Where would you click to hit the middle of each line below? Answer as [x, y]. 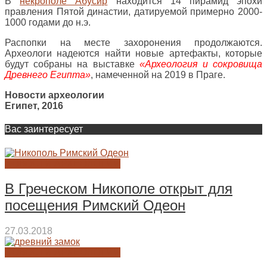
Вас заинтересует [44, 129]
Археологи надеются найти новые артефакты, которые [133, 53]
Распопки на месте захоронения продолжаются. [133, 43]
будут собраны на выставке [72, 64]
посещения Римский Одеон [95, 206]
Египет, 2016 [34, 106]
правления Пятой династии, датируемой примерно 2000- [133, 12]
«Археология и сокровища [201, 64]
